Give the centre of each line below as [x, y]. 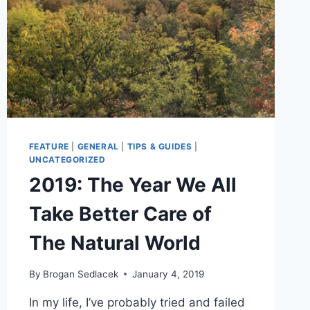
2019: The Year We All [133, 185]
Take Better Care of [120, 214]
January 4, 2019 [168, 274]
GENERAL [98, 147]
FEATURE [49, 147]
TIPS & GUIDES [159, 147]
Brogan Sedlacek [80, 274]
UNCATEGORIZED [67, 160]
